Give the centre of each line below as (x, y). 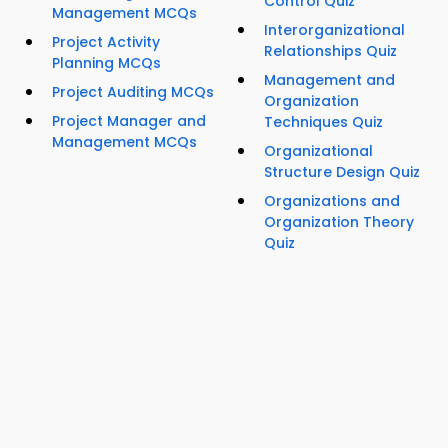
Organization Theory (339, 222)
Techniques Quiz (323, 122)
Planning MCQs (106, 63)
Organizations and (332, 201)
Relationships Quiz (330, 51)
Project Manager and (129, 121)
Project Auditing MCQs (133, 92)
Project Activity (106, 42)
